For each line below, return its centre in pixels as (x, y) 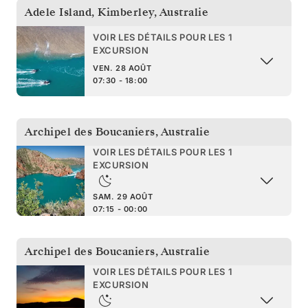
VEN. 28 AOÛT (122, 68)
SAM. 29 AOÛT (123, 196)
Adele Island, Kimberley (89, 12)
